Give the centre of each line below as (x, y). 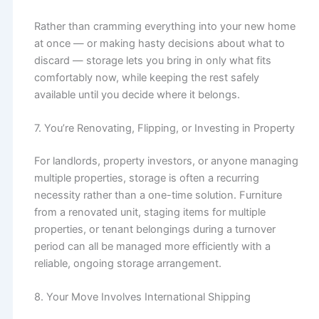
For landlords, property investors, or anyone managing (166, 161)
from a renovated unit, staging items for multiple (150, 213)
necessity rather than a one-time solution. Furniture (158, 195)
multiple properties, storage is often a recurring (146, 178)
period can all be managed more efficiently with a (152, 247)
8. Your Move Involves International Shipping (142, 297)
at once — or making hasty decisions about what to (159, 43)
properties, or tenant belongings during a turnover (155, 230)
